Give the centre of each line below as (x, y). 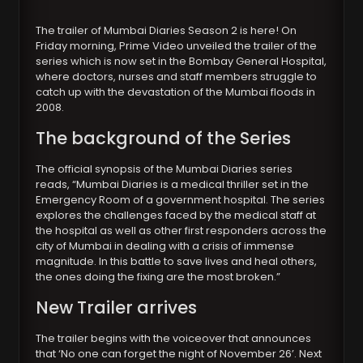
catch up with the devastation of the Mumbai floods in (176, 92)
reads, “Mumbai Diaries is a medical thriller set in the (173, 185)
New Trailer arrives (117, 308)
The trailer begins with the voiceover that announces (174, 339)
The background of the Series (164, 139)
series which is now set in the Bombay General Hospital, (181, 62)
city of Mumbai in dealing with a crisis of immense (165, 246)
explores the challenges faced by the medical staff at (176, 216)
